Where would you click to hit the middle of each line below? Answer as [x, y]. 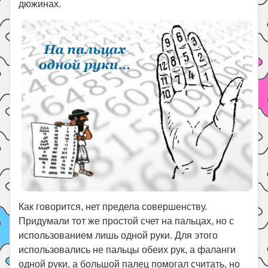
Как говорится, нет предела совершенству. [113, 206]
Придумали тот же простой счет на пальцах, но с [127, 221]
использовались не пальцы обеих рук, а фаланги [127, 249]
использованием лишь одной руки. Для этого [118, 235]
